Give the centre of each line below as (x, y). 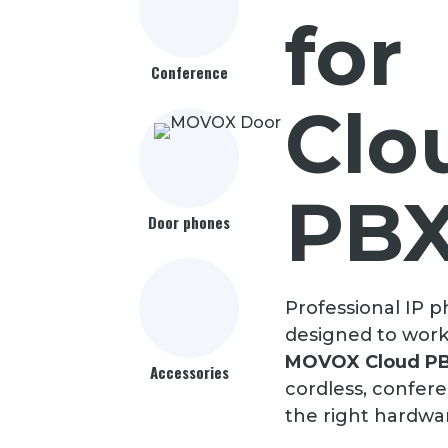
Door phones (189, 222)
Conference (189, 72)
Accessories (189, 372)
